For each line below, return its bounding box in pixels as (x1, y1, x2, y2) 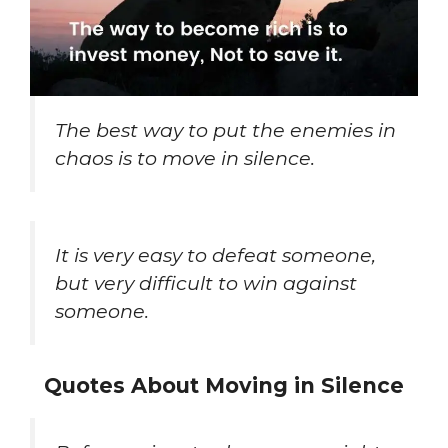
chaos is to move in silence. (55, 145, 315, 170)
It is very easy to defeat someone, (55, 242, 376, 267)
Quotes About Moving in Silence (44, 373, 404, 399)
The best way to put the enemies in (55, 117, 396, 142)
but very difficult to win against (55, 270, 357, 295)
